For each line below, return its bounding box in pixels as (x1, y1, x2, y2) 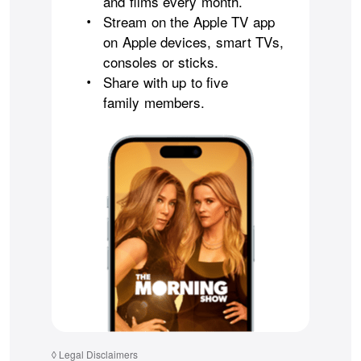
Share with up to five (103, 71, 228, 92)
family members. (103, 91, 205, 112)
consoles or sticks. (103, 51, 218, 72)
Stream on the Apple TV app (103, 10, 275, 31)
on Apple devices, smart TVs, (103, 31, 284, 52)
